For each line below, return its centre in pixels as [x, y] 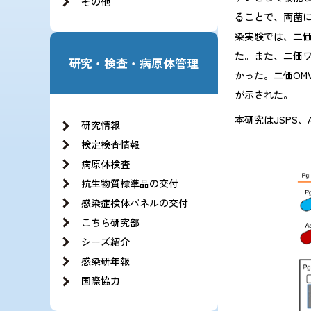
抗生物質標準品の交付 [130, 184]
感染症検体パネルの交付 [135, 203]
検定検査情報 [110, 145]
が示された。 [263, 95]
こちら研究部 [110, 222]
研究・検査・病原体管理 [134, 63]
